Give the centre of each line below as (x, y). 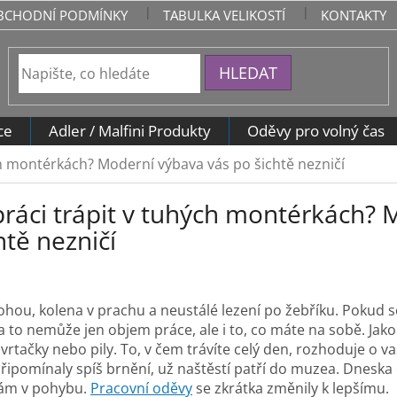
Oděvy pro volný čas (316, 131)
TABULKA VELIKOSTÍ (225, 15)
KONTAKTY (354, 15)
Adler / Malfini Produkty (130, 131)
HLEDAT (248, 72)
